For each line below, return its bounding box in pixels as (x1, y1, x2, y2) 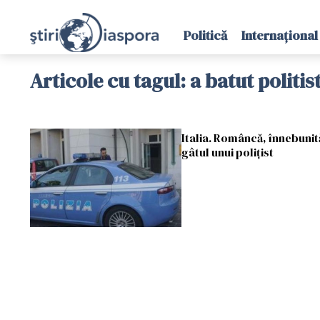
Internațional (241, 26, 318, 44)
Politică (183, 26, 227, 44)
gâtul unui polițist (181, 144, 274, 160)
